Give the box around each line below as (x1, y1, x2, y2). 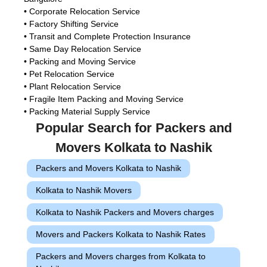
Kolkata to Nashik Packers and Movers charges (36, 207, 214, 218)
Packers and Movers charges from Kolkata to (36, 252, 206, 262)
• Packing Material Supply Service (24, 107, 150, 117)
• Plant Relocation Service (24, 82, 121, 92)
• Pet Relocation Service (24, 69, 114, 79)
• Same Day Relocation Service (24, 44, 141, 54)
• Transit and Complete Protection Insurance (24, 32, 191, 42)
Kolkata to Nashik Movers (36, 185, 132, 195)
